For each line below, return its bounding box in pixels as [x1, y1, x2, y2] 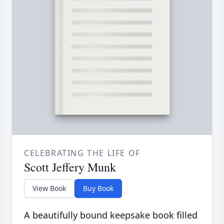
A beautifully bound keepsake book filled [24, 209, 197, 221]
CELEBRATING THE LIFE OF [24, 147, 140, 159]
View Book [32, 183, 66, 193]
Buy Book [83, 183, 113, 193]
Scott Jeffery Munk [24, 159, 116, 175]
